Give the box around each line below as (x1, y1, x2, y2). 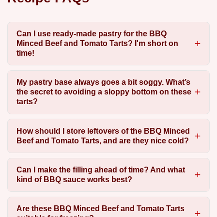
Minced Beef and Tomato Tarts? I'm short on (16, 39, 178, 47)
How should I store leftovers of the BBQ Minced (16, 126, 190, 135)
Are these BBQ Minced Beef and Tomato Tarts (16, 204, 185, 213)
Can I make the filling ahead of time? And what (16, 166, 185, 174)
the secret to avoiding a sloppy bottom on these (16, 88, 191, 96)
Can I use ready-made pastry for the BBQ (16, 29, 167, 38)
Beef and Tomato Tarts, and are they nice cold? (16, 136, 189, 145)
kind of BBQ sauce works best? (16, 175, 132, 184)
